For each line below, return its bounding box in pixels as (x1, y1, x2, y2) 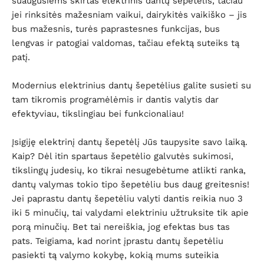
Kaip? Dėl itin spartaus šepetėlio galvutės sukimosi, (12, 151, 233, 161)
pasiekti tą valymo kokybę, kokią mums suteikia (12, 250, 219, 260)
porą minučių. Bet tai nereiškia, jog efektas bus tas (12, 222, 230, 232)
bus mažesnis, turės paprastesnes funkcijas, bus (12, 24, 220, 34)
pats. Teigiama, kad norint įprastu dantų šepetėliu (12, 236, 223, 246)
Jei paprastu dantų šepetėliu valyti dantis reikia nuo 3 (12, 193, 243, 204)
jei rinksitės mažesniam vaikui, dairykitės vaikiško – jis (12, 9, 247, 20)
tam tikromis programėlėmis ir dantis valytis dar (12, 94, 219, 105)
